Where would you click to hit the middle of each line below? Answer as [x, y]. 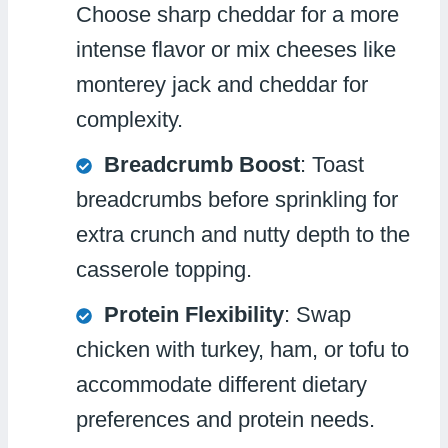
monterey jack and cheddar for [222, 84]
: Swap [317, 314]
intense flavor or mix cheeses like [236, 49]
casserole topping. [164, 269]
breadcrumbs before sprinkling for [237, 199]
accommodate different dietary [221, 384]
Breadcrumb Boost [202, 164]
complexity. [129, 119]
